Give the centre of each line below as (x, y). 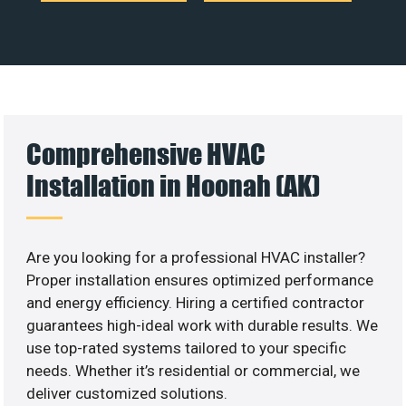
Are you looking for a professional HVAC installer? (196, 257)
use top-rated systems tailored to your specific (187, 348)
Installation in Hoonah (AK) (174, 185)
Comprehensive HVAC (146, 153)
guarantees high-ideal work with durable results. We (203, 325)
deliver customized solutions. (127, 393)
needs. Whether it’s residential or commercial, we (193, 370)
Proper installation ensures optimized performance (200, 280)
